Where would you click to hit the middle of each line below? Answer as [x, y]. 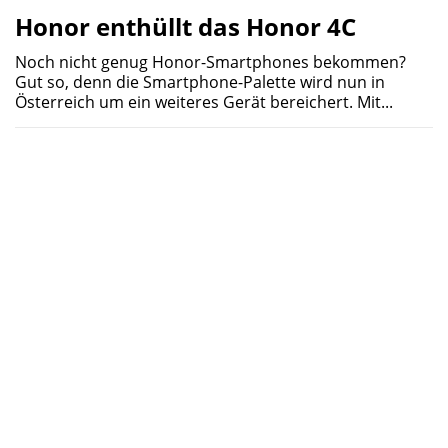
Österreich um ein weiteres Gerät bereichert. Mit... [204, 101]
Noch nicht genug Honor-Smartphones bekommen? [210, 61]
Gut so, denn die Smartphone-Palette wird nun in [200, 81]
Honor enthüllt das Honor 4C [185, 26]
